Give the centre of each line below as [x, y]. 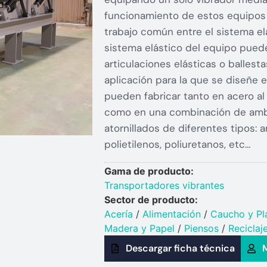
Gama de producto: [149, 171]
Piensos [201, 229]
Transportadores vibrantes [164, 186]
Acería [118, 214]
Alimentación [171, 214]
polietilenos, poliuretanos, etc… [177, 144]
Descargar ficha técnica [180, 249]
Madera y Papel [139, 229]
